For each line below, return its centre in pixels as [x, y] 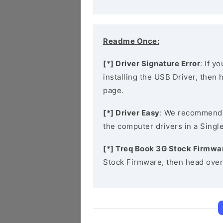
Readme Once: [131, 41]
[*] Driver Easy [131, 113]
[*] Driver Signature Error [152, 63]
